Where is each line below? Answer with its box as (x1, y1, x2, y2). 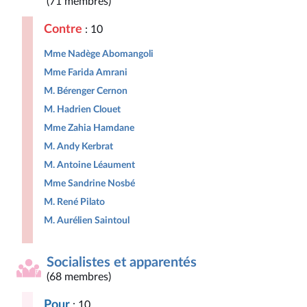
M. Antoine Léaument (44, 160, 135, 170)
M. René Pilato (44, 197, 105, 207)
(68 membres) (47, 271, 111, 282)
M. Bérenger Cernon (44, 86, 127, 96)
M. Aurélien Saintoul (44, 215, 130, 225)
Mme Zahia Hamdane (44, 123, 134, 133)
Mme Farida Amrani (44, 67, 127, 77)
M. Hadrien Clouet (44, 104, 121, 114)
